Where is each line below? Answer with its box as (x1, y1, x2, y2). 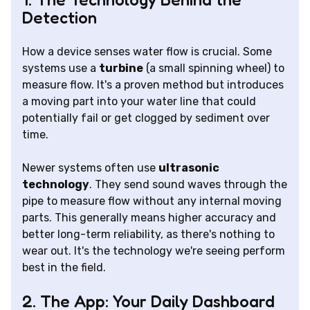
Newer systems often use (22, 161, 158, 175)
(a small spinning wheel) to (143, 62, 284, 75)
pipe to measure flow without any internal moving (22, 194, 282, 208)
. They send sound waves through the (89, 178, 287, 192)
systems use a (22, 62, 99, 75)
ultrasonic (158, 161, 219, 175)
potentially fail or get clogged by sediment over (22, 111, 270, 125)
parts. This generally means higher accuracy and (22, 211, 276, 225)
